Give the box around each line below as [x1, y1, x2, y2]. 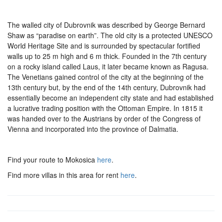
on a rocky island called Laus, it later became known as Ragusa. [7, 61, 209, 71]
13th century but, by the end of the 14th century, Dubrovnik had [7, 82, 206, 92]
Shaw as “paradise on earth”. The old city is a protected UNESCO [7, 30, 213, 40]
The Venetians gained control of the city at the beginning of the [7, 72, 204, 82]
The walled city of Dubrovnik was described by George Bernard [7, 20, 205, 30]
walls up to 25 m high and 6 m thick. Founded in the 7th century [7, 51, 207, 61]
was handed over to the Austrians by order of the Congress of [7, 113, 201, 123]
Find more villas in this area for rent [7, 170, 120, 180]
